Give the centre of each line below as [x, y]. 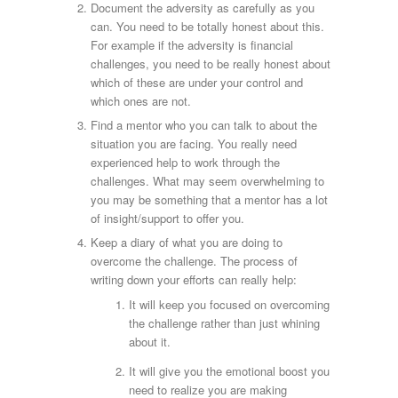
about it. [150, 342]
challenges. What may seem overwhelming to [207, 181]
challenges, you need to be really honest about [211, 64]
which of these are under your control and [197, 83]
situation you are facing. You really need [194, 144]
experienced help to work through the [185, 163]
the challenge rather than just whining [224, 323]
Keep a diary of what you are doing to [187, 243]
